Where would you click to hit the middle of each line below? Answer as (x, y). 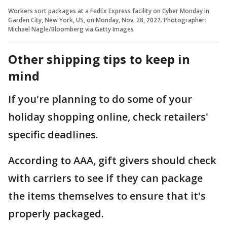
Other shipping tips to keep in (99, 59)
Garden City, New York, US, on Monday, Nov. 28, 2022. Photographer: (107, 20)
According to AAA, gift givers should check (112, 160)
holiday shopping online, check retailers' (108, 117)
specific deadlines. (53, 134)
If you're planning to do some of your (100, 99)
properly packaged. (57, 213)
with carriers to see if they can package (105, 178)
